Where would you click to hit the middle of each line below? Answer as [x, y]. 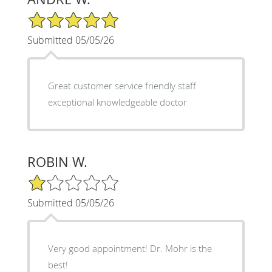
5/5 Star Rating [57, 16]
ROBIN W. [57, 161]
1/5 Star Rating [57, 178]
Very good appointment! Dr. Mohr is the [130, 248]
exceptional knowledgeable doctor [117, 102]
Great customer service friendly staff [122, 85]
